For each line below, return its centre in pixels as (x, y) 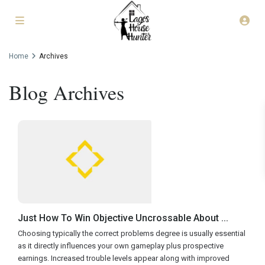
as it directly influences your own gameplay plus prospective (121, 246)
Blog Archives (67, 93)
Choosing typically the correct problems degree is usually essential (132, 234)
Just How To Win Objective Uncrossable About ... (123, 218)
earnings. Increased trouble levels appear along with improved (124, 258)
